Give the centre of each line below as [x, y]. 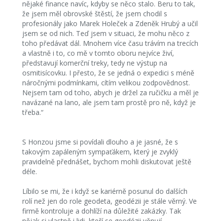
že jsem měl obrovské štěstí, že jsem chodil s [94, 14]
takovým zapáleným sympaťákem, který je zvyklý [100, 152]
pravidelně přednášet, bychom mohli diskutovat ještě [107, 162]
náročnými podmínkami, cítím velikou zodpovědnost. [106, 83]
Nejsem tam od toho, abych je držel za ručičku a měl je [110, 92]
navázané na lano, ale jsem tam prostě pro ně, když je [109, 102]
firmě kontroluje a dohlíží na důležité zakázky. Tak [101, 211]
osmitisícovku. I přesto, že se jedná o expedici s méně [108, 73]
